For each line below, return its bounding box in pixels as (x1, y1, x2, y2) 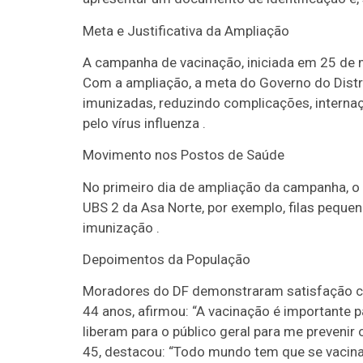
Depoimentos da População (83, 251, 250, 268)
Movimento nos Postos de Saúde (83, 147, 284, 164)
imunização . (83, 219, 160, 236)
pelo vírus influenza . (83, 114, 206, 131)
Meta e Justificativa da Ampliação (83, 22, 289, 39)
